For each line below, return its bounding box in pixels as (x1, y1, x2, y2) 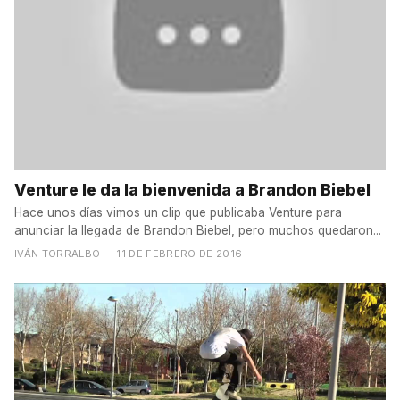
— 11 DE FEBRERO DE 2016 (103, 246, 243, 260)
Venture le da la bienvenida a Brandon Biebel (14, 179, 371, 199)
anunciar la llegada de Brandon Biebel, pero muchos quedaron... (14, 222, 381, 237)
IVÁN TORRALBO (14, 246, 101, 260)
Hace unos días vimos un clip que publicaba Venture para (14, 204, 342, 220)
